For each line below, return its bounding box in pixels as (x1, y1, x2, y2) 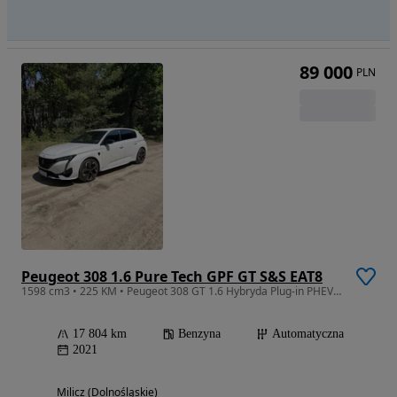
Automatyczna (272, 326, 344, 340)
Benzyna (178, 326, 221, 340)
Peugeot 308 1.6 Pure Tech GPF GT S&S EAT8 (21, 266, 323, 286)
